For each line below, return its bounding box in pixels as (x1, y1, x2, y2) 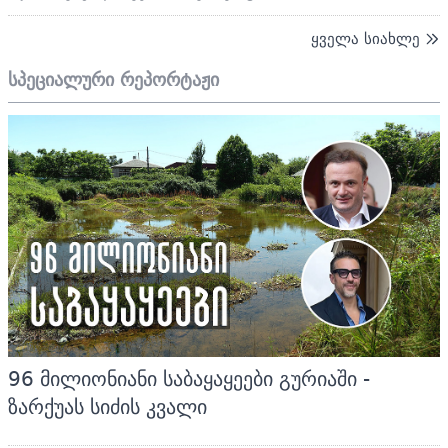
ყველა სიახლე (311, 25, 420, 51)
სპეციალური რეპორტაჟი (8, 63, 219, 95)
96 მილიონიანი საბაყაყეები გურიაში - (8, 361, 370, 397)
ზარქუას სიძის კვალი (8, 389, 207, 425)
